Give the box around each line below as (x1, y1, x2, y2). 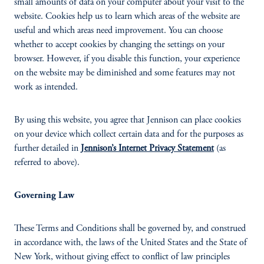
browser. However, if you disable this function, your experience (14, 54, 240, 64)
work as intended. (14, 82, 78, 92)
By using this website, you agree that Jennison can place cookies (14, 115, 241, 125)
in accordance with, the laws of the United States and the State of (14, 238, 247, 247)
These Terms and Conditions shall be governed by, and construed (14, 224, 246, 233)
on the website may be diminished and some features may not (14, 68, 235, 78)
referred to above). (14, 158, 80, 167)
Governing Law (14, 191, 74, 200)
